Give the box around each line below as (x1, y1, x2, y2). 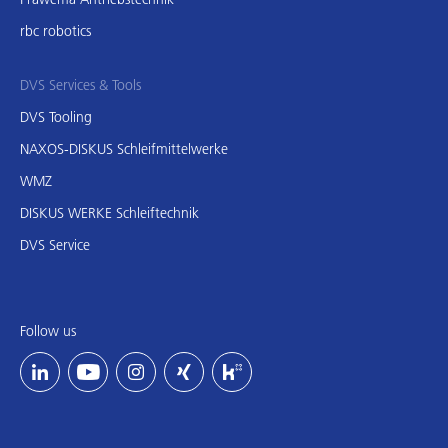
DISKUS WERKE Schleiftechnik (20, 203, 199, 222)
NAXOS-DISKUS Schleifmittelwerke (20, 139, 228, 158)
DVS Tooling (20, 107, 92, 126)
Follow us (20, 321, 76, 340)
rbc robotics (20, 21, 91, 40)
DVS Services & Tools (20, 75, 141, 94)
